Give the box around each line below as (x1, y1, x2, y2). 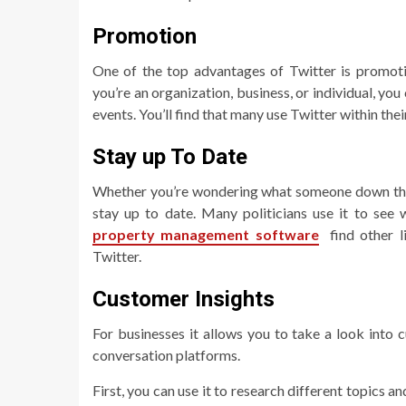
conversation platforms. (92, 345, 240, 363)
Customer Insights (92, 285, 275, 312)
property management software (92, 225, 319, 243)
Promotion (92, 23, 197, 49)
